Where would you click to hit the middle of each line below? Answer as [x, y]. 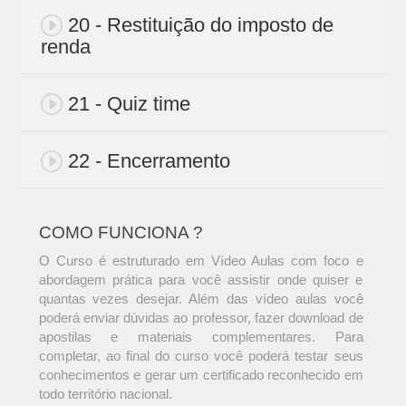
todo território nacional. [105, 394]
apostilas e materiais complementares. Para [201, 337]
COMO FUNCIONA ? [121, 233]
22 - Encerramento [149, 161]
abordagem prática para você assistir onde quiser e [201, 280]
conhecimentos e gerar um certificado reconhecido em [201, 375]
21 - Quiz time [129, 104]
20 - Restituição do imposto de [200, 25]
